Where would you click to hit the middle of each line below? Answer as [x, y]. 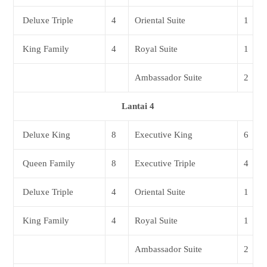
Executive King [164, 135]
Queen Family [49, 164]
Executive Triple [165, 164]
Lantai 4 [138, 106]
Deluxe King [47, 135]
